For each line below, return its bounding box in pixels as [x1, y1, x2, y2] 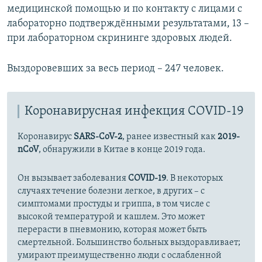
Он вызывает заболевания [18, 173, 128, 183]
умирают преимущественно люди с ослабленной [18, 250, 222, 260]
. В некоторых [166, 173, 223, 183]
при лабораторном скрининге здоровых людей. [7, 32, 232, 44]
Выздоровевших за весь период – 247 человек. [7, 63, 224, 74]
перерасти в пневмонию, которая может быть [18, 225, 206, 235]
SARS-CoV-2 [74, 132, 122, 142]
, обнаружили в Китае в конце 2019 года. [39, 144, 205, 154]
